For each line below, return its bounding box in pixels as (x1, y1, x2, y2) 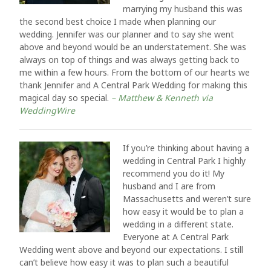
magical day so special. (19, 92, 111, 103)
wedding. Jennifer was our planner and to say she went (19, 28, 234, 40)
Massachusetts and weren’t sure (123, 193, 251, 204)
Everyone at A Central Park (123, 231, 229, 243)
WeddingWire (19, 105, 75, 116)
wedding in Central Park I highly (123, 155, 246, 166)
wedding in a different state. (123, 218, 233, 230)
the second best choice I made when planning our (19, 16, 216, 27)
